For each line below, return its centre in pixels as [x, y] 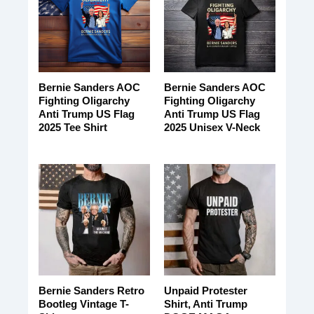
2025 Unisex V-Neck [212, 128]
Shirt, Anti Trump [205, 304]
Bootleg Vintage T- [83, 304]
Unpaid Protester [205, 291]
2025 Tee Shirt [73, 128]
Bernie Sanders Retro [91, 291]
